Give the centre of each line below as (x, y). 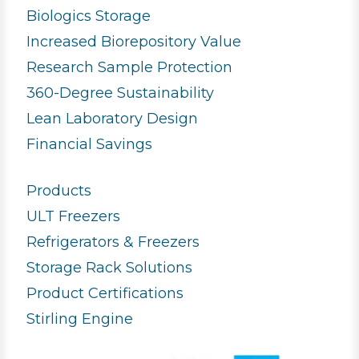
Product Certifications (105, 294)
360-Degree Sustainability (121, 93)
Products (59, 191)
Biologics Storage (89, 16)
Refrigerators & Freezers (113, 242)
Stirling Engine (80, 319)
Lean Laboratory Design (113, 119)
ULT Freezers (74, 217)
